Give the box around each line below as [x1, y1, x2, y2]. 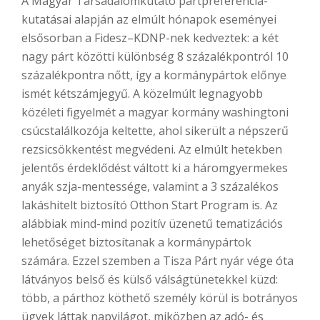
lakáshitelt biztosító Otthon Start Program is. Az [21, 197, 278, 214]
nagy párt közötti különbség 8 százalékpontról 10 [21, 49, 289, 65]
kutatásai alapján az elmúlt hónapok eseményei [21, 11, 276, 28]
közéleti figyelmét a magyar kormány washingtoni [21, 104, 289, 121]
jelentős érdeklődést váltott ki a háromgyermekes [21, 160, 288, 176]
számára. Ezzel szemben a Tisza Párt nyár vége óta [21, 253, 294, 269]
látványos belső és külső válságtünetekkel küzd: [21, 271, 278, 288]
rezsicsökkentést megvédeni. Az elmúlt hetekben [21, 141, 282, 158]
